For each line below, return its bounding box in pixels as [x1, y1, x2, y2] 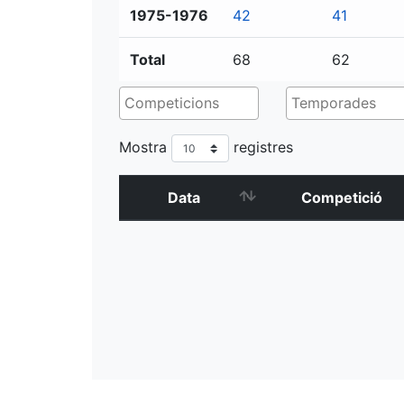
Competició [300, 188, 382, 207]
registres [229, 137, 293, 156]
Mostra [119, 137, 171, 156]
